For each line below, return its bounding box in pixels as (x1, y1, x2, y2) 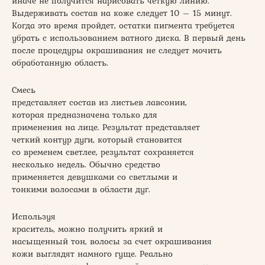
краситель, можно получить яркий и (12, 222, 163, 236)
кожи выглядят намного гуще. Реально (12, 247, 173, 261)
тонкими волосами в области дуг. (12, 183, 150, 196)
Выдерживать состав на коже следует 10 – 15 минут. (12, 7, 232, 20)
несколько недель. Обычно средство (12, 158, 160, 172)
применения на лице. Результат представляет (12, 121, 200, 134)
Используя (12, 210, 56, 224)
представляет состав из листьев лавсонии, (12, 96, 187, 109)
